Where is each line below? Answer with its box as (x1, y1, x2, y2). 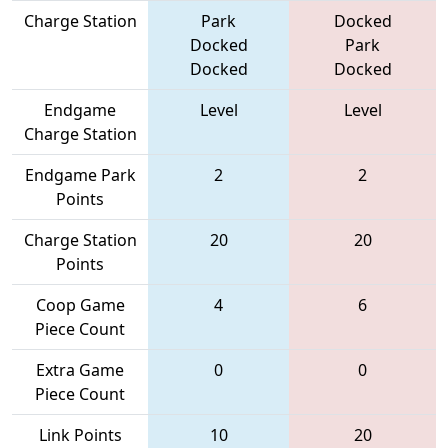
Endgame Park (24, 163, 136, 186)
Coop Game (35, 293, 125, 316)
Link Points (38, 423, 122, 446)
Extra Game (36, 358, 124, 381)
